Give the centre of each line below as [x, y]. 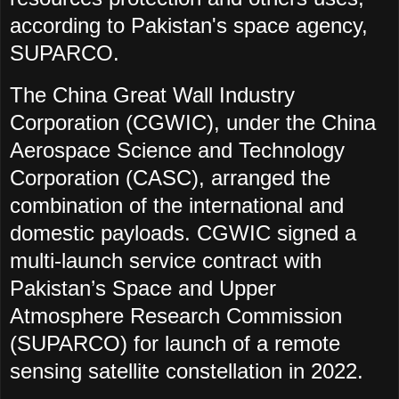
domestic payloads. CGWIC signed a [183, 232]
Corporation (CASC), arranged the [170, 177]
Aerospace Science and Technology [177, 150]
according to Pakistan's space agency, [189, 25]
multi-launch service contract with [166, 260]
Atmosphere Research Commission [176, 315]
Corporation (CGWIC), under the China [193, 122]
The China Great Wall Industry [152, 94]
